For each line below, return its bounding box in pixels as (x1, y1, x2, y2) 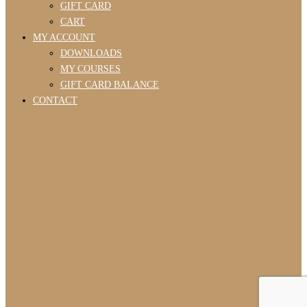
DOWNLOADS (60, 47, 122, 58)
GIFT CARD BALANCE (60, 79, 159, 90)
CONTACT (33, 95, 77, 106)
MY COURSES (60, 63, 121, 74)
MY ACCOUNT (33, 32, 95, 42)
